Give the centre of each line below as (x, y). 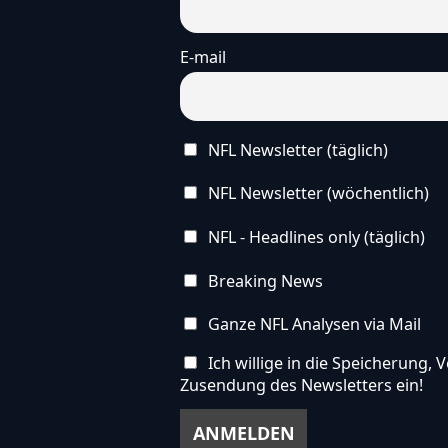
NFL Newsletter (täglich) (295, 149)
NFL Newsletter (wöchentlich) (316, 193)
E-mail (203, 56)
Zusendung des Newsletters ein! (301, 384)
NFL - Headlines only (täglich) (314, 237)
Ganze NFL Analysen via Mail (312, 324)
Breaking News (263, 280)
